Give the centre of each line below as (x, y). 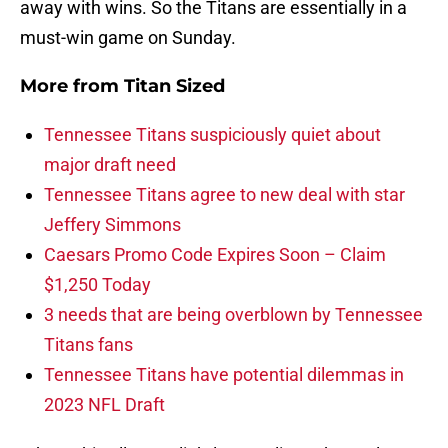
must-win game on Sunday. (128, 38)
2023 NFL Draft (104, 405)
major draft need (110, 165)
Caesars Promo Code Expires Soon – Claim (215, 255)
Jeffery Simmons (112, 225)
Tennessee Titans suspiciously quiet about (212, 135)
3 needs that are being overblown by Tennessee (233, 315)
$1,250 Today (97, 285)
